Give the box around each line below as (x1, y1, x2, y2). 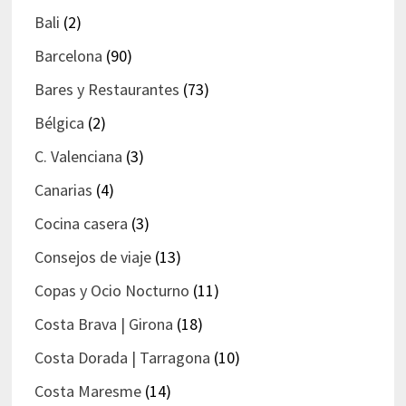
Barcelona (34, 45, 102, 67)
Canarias (34, 179, 92, 201)
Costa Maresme (34, 381, 141, 402)
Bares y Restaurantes (34, 79, 179, 101)
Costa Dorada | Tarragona (34, 347, 210, 369)
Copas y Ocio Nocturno (34, 280, 189, 302)
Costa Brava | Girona (34, 314, 173, 335)
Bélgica (34, 112, 84, 134)
